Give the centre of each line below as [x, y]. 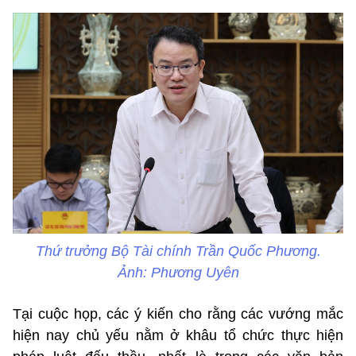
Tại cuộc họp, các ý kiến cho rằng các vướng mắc [178, 313]
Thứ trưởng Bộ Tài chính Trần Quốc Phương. [178, 251]
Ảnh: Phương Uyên [178, 272]
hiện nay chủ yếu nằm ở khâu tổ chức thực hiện [178, 335]
